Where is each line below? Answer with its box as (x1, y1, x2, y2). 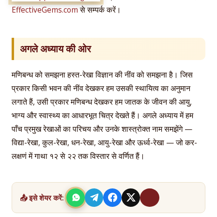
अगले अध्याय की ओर (20, 42, 91, 55)
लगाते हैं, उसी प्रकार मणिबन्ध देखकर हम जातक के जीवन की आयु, (12, 96, 192, 107)
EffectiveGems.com (12, 4, 78, 15)
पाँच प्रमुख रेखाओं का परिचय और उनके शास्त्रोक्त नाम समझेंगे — (12, 123, 192, 134)
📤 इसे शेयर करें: (20, 192, 63, 202)
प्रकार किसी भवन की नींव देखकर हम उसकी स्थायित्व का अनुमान (12, 82, 190, 93)
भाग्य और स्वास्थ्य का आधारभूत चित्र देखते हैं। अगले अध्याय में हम (12, 109, 193, 121)
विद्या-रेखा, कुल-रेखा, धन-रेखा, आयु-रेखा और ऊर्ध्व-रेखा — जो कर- (12, 137, 197, 148)
